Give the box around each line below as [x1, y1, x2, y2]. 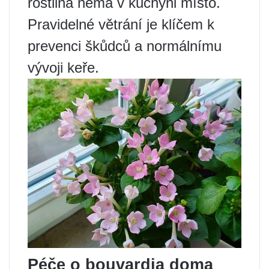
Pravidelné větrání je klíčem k [28, 16, 214, 33]
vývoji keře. [28, 59, 99, 76]
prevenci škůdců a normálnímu [28, 38, 222, 55]
